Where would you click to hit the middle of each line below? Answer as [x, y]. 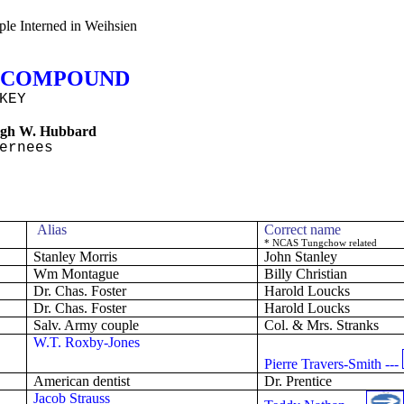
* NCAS [283, 243]
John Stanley [301, 257]
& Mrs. [313, 325]
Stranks [358, 325]
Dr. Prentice [298, 381]
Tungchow [324, 243]
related [362, 243]
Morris [97, 257]
